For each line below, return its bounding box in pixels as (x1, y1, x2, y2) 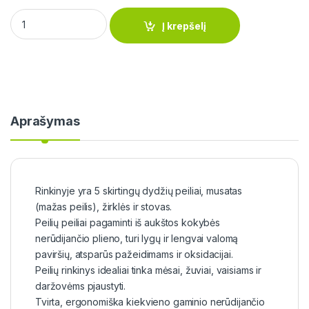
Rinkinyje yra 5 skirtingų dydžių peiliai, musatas (35, 185, 243, 197)
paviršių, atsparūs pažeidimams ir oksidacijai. (35, 248, 233, 261)
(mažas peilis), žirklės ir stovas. (35, 201, 172, 213)
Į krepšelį (162, 19, 207, 32)
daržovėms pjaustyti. (35, 280, 126, 292)
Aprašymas (10, 114, 80, 129)
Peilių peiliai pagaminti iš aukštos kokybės (35, 217, 220, 229)
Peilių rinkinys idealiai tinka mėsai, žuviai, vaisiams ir (35, 264, 262, 277)
